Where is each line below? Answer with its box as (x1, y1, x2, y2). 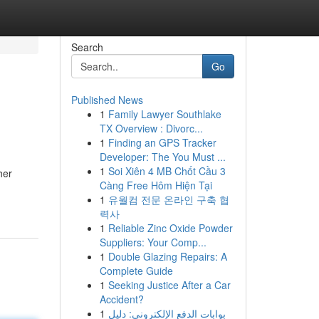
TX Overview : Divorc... (99, 121, 203, 135)
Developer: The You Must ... (99, 150, 226, 164)
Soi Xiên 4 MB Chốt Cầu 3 (108, 164, 226, 178)
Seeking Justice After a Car (108, 278, 231, 292)
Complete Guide (99, 263, 173, 278)
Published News (70, 93, 143, 107)
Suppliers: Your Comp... (99, 235, 206, 249)
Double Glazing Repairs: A (108, 249, 227, 263)
